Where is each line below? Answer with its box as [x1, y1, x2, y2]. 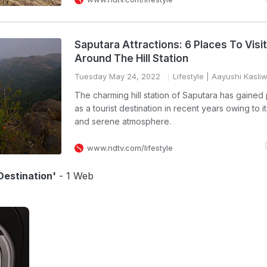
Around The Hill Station [74, 52, 188, 64]
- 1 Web [56, 170, 94, 182]
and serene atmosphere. [74, 116, 171, 126]
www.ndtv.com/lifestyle [87, 143, 173, 153]
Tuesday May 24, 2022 [74, 72, 160, 81]
